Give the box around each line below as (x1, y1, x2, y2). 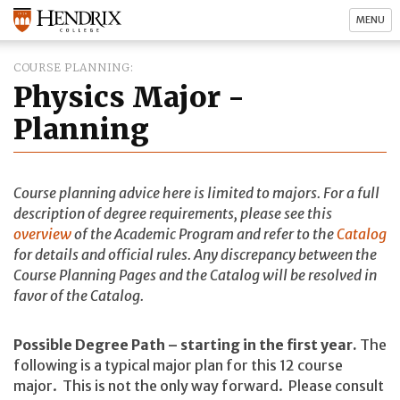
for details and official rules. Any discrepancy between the (13, 245, 377, 263)
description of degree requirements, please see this (13, 204, 332, 222)
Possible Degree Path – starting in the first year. (13, 336, 357, 354)
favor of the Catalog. (13, 286, 144, 304)
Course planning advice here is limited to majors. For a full (13, 183, 379, 202)
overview (13, 224, 71, 243)
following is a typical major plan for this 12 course (13, 356, 343, 375)
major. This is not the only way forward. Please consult (13, 377, 384, 396)
